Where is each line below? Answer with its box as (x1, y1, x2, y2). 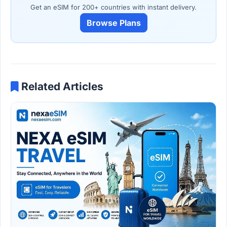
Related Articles (21, 80, 103, 93)
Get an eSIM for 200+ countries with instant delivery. (30, 3, 197, 12)
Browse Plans (86, 18, 141, 28)
